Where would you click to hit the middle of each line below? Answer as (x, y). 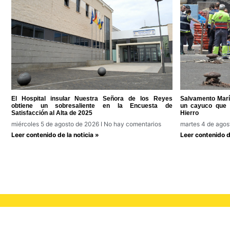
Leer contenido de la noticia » (55, 135)
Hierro (189, 113)
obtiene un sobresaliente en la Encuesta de (92, 106)
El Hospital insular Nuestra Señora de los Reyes (92, 99)
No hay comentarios (132, 124)
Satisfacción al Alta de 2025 (52, 113)
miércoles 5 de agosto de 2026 (56, 124)
